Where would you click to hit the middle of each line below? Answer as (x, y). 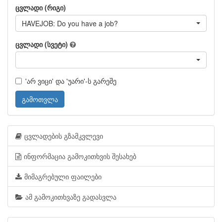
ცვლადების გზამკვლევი (64, 136)
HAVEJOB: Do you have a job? (70, 23)
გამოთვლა (40, 99)
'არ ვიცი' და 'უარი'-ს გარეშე (71, 81)
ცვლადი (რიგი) (41, 7)
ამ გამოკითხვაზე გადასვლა (71, 197)
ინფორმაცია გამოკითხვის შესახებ (80, 156)
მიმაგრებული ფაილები (63, 176)
